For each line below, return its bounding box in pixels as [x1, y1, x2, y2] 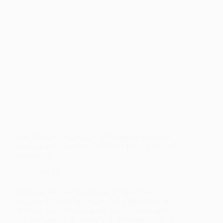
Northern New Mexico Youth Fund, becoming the [15, 206, 172, 215]
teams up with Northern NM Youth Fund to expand [15, 142, 176, 151]
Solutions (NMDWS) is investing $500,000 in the [15, 197, 171, 206]
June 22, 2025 [35, 167, 79, 176]
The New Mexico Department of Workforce [15, 188, 153, 197]
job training [15, 151, 51, 160]
